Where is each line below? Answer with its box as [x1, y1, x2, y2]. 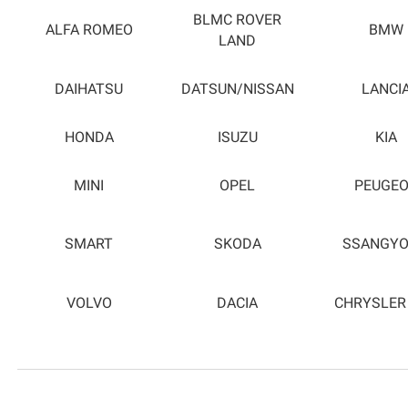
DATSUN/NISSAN [180, 80, 294, 97]
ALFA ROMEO [45, 22, 133, 39]
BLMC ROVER [193, 11, 281, 28]
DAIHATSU [55, 80, 123, 97]
